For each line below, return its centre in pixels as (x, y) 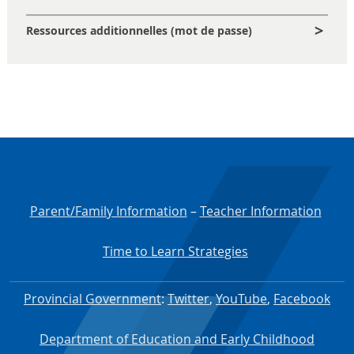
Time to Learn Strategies (175, 252)
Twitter (188, 299)
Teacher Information (260, 211)
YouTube (241, 299)
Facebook (302, 299)
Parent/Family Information (108, 211)
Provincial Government (92, 299)
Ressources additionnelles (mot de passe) (139, 30)
